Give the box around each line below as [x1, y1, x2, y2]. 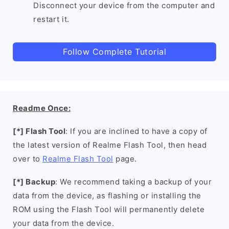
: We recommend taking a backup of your [55, 177, 212, 187]
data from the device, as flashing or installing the [13, 191, 201, 200]
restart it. [33, 14, 70, 24]
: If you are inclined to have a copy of [65, 126, 208, 136]
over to [13, 154, 42, 164]
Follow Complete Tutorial [63, 47, 166, 57]
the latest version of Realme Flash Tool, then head [13, 140, 207, 150]
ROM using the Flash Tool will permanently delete [13, 204, 204, 214]
